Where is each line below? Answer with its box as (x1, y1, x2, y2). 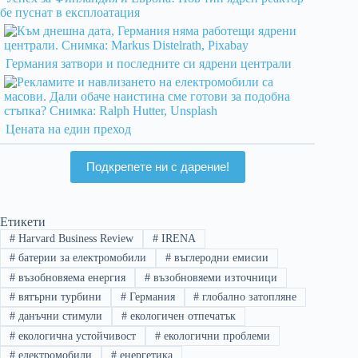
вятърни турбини (14, 290, 101, 303)
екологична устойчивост (14, 329, 136, 342)
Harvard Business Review (14, 232, 133, 245)
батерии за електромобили (14, 252, 146, 265)
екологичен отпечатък (126, 310, 236, 323)
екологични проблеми (160, 329, 270, 342)
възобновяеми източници (149, 271, 277, 284)
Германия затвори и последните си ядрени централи (6, 56, 292, 70)
